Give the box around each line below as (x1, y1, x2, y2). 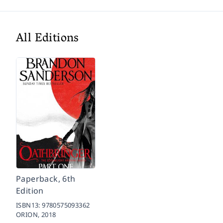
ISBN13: (16, 200, 42, 210)
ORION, (16, 210, 41, 219)
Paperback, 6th (16, 173, 76, 184)
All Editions (16, 27, 79, 50)
